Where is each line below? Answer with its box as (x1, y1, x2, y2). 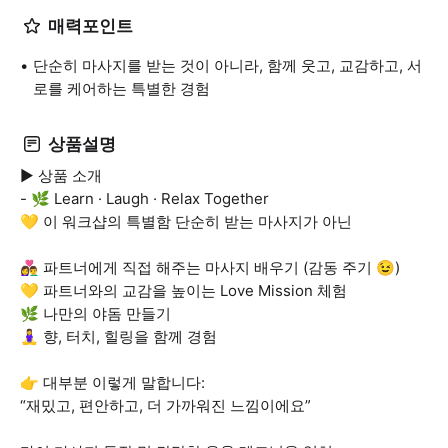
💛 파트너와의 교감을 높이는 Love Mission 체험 (20, 281, 347, 300)
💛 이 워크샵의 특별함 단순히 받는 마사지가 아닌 (20, 212, 352, 231)
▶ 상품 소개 (20, 166, 102, 185)
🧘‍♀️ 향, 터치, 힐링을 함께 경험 (20, 327, 217, 346)
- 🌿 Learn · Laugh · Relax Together (20, 189, 269, 208)
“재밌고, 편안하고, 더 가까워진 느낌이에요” (20, 396, 311, 415)
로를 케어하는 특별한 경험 (33, 79, 210, 98)
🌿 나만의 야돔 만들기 (20, 304, 171, 323)
